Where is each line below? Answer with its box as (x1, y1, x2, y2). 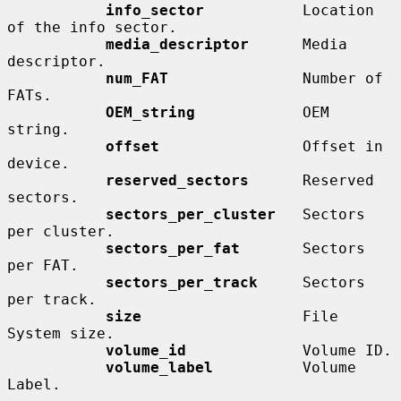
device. (7, 154, 70, 172)
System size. (7, 324, 115, 342)
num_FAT (106, 69, 168, 87)
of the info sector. (7, 18, 177, 36)
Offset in (159, 137, 383, 155)
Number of (168, 69, 383, 87)
